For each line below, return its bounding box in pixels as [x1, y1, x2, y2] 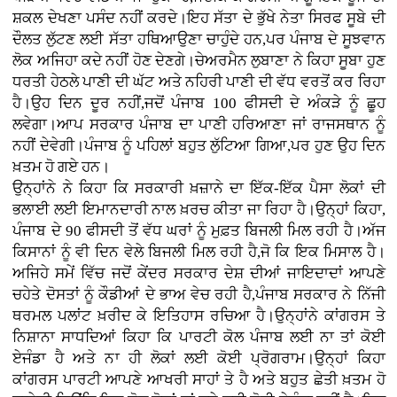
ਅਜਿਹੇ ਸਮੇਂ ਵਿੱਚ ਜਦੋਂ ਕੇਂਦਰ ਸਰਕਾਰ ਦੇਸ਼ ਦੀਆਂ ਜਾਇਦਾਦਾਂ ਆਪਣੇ [12, 265, 385, 283]
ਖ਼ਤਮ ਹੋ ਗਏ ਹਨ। [12, 159, 111, 176]
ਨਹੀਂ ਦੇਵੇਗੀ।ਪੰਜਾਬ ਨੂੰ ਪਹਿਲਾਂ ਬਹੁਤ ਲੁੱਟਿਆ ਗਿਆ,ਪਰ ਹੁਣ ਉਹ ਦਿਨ [12, 137, 385, 155]
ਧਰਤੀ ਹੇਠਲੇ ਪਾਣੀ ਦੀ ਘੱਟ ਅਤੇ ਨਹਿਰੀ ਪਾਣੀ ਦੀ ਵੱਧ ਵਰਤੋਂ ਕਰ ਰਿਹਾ [12, 74, 385, 91]
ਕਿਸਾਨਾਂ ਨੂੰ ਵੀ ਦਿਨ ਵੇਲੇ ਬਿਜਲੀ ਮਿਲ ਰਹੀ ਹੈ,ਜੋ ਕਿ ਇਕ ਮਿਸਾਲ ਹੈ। [12, 244, 385, 261]
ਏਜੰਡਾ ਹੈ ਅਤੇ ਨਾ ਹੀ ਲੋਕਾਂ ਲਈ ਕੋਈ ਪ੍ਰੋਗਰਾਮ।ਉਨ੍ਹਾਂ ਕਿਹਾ [12, 350, 385, 368]
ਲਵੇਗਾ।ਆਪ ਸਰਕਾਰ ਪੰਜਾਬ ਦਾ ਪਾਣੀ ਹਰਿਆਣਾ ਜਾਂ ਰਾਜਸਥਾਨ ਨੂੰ [12, 116, 385, 134]
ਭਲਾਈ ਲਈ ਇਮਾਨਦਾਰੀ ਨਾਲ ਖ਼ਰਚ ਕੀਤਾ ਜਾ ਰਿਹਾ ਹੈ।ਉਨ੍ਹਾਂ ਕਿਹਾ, [12, 201, 385, 219]
